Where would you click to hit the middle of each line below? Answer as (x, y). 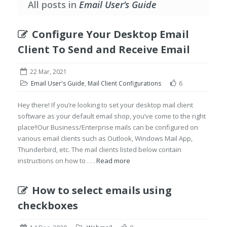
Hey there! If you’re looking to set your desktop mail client (105, 105)
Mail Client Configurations (124, 83)
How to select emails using (102, 190)
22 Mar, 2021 (48, 72)
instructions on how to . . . (57, 161)
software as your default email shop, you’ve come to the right (112, 116)
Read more (113, 161)
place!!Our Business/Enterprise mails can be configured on (108, 127)
